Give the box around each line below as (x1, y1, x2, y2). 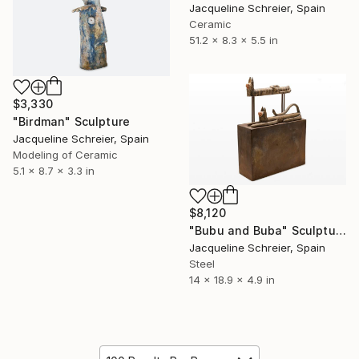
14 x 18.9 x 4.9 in (189, 272, 275, 286)
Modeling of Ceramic (13, 147, 118, 161)
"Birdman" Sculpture (13, 114, 131, 128)
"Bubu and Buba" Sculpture (335, 223, 346, 237)
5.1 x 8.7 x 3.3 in (13, 163, 95, 177)
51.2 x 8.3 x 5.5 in (189, 33, 278, 46)
